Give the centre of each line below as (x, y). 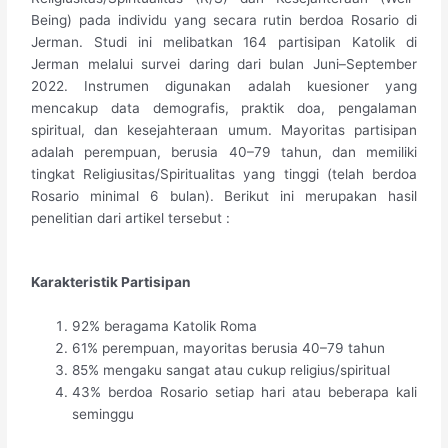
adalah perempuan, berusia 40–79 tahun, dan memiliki (224, 152)
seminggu (103, 414)
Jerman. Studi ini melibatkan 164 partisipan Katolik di (224, 42)
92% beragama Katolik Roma (165, 326)
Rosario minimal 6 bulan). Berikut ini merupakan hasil (224, 196)
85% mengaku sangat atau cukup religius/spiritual (231, 370)
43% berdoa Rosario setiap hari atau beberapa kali (244, 392)
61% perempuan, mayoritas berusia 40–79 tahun (229, 348)
